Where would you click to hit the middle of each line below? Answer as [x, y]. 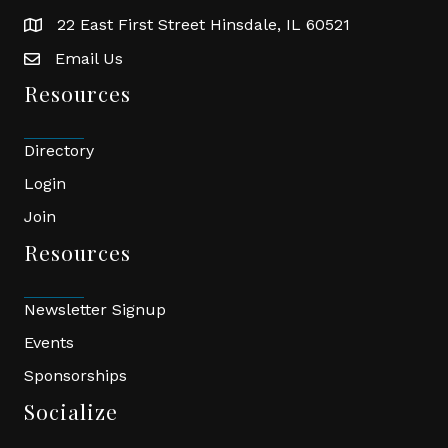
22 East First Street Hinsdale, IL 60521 [203, 24]
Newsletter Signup [95, 309]
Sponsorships [75, 375]
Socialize [71, 410]
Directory [59, 150]
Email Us [89, 58]
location [53, 27]
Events [49, 342]
